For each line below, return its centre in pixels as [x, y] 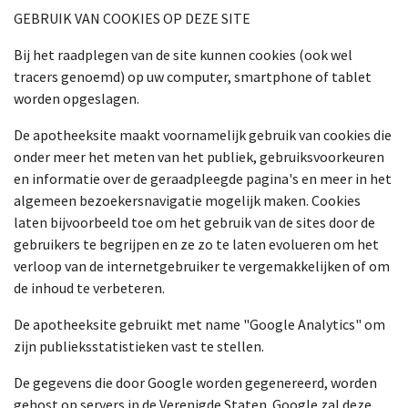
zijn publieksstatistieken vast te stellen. [139, 346]
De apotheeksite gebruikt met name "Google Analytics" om [199, 324]
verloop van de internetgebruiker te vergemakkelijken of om [202, 266]
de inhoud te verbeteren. [89, 288]
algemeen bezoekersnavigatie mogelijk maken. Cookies [187, 200]
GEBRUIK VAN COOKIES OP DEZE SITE [132, 18]
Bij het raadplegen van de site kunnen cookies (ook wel [183, 55]
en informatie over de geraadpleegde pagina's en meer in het [203, 178]
